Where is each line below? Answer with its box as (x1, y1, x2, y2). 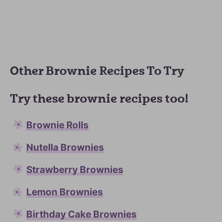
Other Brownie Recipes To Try (10, 64, 184, 78)
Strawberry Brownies (26, 164, 123, 175)
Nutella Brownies (26, 142, 104, 153)
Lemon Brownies (26, 186, 103, 198)
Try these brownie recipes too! (10, 92, 188, 106)
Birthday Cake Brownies (26, 209, 137, 220)
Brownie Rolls (26, 119, 89, 131)
